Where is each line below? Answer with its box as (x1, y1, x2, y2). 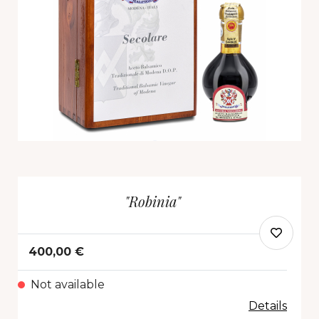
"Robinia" (124, 192, 181, 211)
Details (249, 299, 287, 313)
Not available (31, 278, 105, 292)
